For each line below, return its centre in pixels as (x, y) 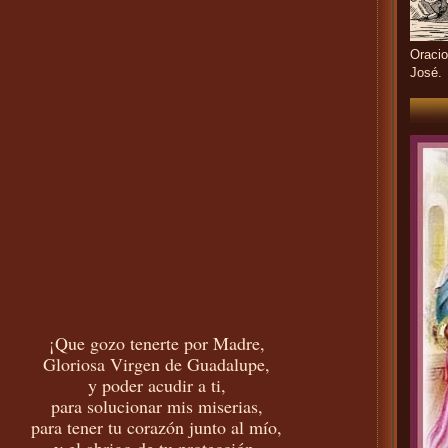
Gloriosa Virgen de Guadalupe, (156, 363)
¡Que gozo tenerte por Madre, (156, 342)
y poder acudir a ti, (156, 384)
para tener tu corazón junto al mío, (156, 426)
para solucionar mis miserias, (156, 405)
